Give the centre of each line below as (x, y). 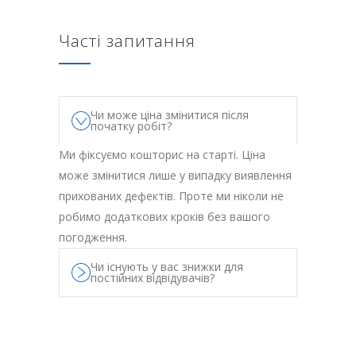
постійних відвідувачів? (153, 278)
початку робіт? (131, 126)
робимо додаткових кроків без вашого (164, 217)
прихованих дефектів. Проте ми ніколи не (171, 196)
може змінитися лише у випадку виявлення (175, 176)
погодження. (93, 238)
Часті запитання (127, 41)
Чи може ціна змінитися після (170, 115)
